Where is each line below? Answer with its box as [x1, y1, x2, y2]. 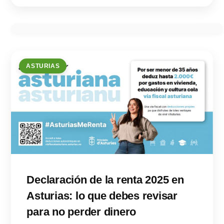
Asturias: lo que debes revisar [26, 189, 177, 202]
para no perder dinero [26, 205, 136, 218]
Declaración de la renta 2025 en [26, 173, 184, 186]
